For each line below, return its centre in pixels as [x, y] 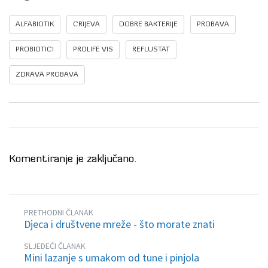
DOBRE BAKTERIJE [148, 25]
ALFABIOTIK [35, 25]
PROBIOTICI [35, 50]
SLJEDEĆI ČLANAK [55, 246]
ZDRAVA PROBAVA [47, 75]
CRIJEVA [86, 25]
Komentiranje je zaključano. [73, 160]
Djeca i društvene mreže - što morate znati [119, 224]
